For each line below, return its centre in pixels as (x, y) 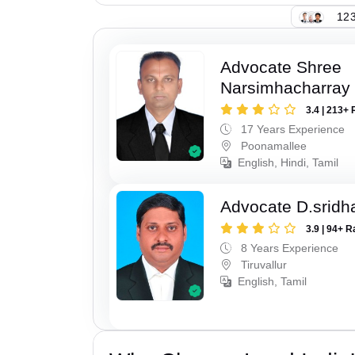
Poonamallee (273, 146)
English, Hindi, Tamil (288, 163)
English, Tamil (273, 282)
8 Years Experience (288, 248)
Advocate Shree (281, 67)
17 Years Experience (292, 130)
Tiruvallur (263, 265)
